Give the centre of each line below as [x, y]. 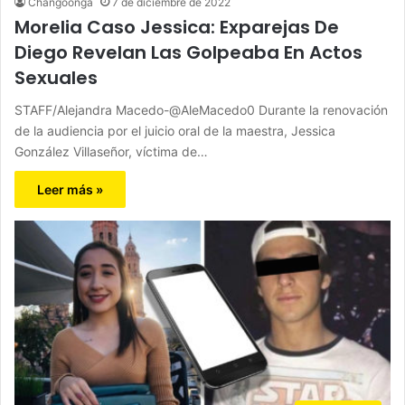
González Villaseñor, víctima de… [111, 152]
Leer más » [70, 190]
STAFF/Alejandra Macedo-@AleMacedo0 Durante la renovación [201, 110]
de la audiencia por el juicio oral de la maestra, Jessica [175, 131]
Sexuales [56, 78]
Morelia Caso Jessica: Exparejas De [177, 28]
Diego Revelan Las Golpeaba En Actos [188, 53]
